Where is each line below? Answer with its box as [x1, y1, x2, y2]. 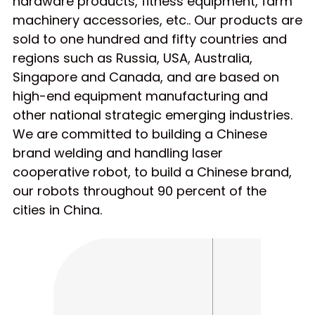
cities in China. [13, 200, 102, 219]
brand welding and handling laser [13, 143, 223, 162]
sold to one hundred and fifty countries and [13, 30, 287, 48]
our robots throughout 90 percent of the [13, 181, 266, 200]
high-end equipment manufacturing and [13, 86, 268, 105]
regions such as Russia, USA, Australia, [13, 49, 252, 67]
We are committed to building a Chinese [13, 124, 267, 143]
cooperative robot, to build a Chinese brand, [13, 162, 292, 181]
